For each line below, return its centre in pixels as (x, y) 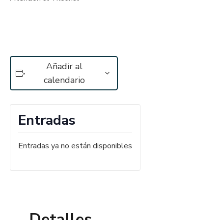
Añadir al (65, 67)
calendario (65, 80)
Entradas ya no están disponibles (75, 146)
